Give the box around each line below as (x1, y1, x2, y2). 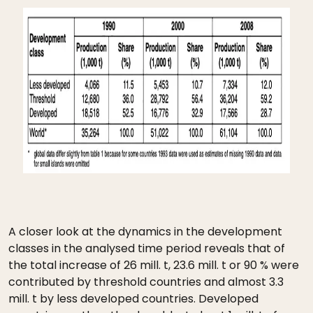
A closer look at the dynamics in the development (8, 224, 282, 240)
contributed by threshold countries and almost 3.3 (8, 274, 284, 290)
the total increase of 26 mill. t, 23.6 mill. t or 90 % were (8, 257, 299, 273)
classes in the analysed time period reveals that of (8, 240, 285, 256)
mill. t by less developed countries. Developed (8, 291, 259, 307)
